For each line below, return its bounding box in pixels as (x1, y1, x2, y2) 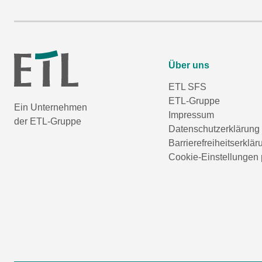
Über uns (168, 60, 209, 70)
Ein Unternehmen (14, 102, 87, 112)
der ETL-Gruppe (14, 116, 81, 126)
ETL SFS (168, 82, 206, 92)
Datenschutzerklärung (168, 124, 260, 134)
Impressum (168, 110, 214, 120)
